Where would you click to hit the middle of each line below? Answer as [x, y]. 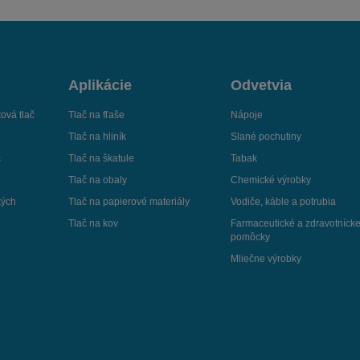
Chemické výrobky [271, 180]
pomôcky [251, 237]
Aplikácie [100, 86]
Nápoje [247, 115]
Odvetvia [262, 86]
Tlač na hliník [98, 137]
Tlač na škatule [102, 159]
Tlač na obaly [98, 180]
